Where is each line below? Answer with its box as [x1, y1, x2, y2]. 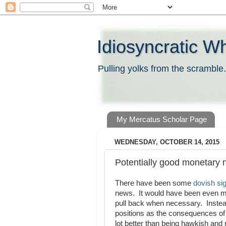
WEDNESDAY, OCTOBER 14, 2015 [115, 138, 219, 146]
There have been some [115, 179, 193, 187]
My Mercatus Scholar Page [116, 115, 207, 124]
